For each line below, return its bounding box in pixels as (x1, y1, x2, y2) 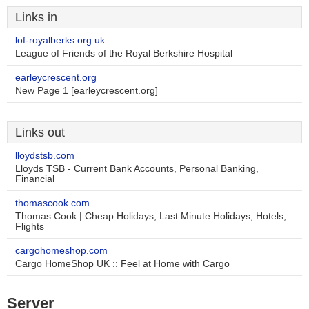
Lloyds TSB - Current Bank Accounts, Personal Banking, (15, 163, 259, 174)
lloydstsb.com (15, 150, 74, 161)
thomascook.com (15, 198, 90, 208)
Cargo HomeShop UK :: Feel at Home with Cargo (15, 259, 230, 269)
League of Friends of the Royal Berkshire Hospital (15, 48, 232, 59)
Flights (15, 221, 44, 232)
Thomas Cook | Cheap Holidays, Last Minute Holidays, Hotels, (15, 211, 286, 221)
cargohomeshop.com (15, 246, 108, 256)
